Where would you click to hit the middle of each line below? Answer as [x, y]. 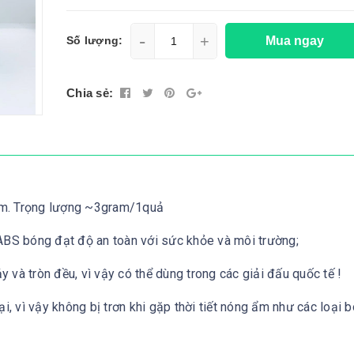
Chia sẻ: [90, 93]
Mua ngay [296, 40]
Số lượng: [95, 41]
